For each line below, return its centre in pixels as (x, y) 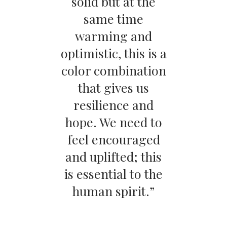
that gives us (113, 87)
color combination (113, 70)
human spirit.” (113, 191)
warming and (113, 35)
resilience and (113, 104)
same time (113, 18)
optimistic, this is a (113, 53)
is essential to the (113, 173)
